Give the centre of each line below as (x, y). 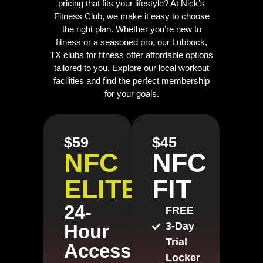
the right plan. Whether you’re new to (131, 29)
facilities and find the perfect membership (131, 81)
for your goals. (131, 94)
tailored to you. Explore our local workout (131, 68)
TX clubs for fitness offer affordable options (131, 55)
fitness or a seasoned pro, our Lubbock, (131, 42)
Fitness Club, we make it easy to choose (131, 16)
